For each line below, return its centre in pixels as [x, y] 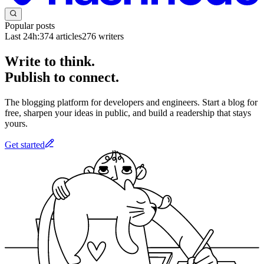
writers [110, 37]
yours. [16, 123]
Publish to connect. [62, 77]
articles [68, 37]
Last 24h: [22, 37]
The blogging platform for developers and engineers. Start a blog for [131, 102]
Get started [25, 144]
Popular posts [30, 26]
